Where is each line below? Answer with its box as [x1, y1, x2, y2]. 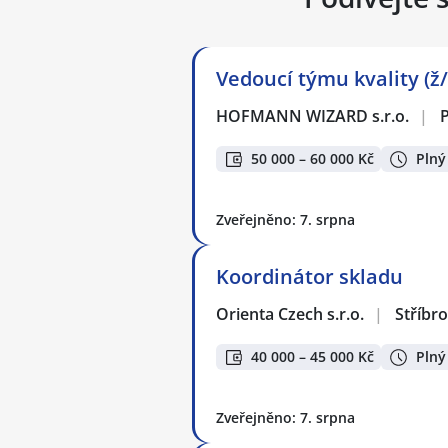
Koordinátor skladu [216, 262, 403, 290]
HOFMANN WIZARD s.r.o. [216, 104, 411, 127]
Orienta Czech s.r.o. [216, 302, 366, 325]
